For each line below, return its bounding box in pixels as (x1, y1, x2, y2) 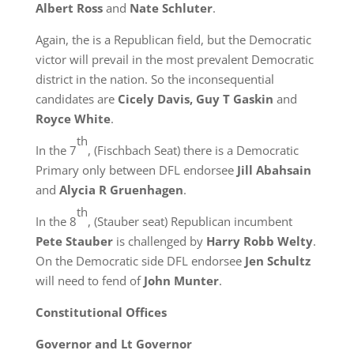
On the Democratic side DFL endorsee (35, 253, 245, 269)
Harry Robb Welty (205, 233, 313, 249)
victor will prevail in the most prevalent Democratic (35, 51, 314, 67)
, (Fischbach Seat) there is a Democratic (87, 142, 299, 158)
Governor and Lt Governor (35, 336, 192, 352)
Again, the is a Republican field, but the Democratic (35, 32, 311, 47)
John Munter (140, 273, 219, 288)
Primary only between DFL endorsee (35, 162, 237, 178)
